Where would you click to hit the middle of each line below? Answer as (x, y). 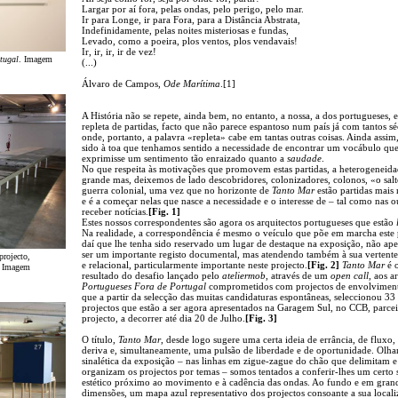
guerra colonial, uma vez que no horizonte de (177, 190)
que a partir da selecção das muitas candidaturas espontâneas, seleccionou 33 (239, 296)
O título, (100, 339)
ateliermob (244, 275)
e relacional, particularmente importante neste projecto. (195, 264)
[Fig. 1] (164, 211)
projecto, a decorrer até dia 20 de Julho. (163, 318)
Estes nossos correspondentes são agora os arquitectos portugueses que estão (239, 222)
